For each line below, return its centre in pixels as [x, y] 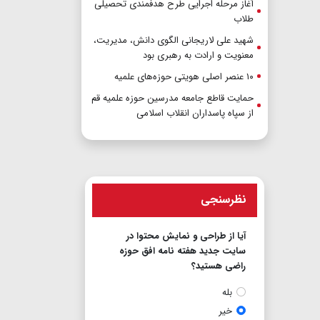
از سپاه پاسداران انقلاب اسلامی [195, 113]
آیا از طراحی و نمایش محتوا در [186, 236]
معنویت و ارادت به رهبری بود [198, 55]
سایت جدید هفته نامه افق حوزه [182, 251]
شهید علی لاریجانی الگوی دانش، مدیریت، [174, 40]
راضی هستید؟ [219, 266]
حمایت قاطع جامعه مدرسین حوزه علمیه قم [172, 98]
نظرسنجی [224, 199]
